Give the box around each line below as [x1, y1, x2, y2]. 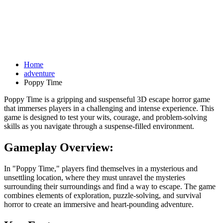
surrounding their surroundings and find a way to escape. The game [4, 182, 216, 191]
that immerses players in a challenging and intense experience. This [4, 104, 214, 112]
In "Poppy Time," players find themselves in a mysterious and [4, 164, 198, 173]
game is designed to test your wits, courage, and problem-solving [4, 112, 207, 121]
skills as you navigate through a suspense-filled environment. [4, 121, 194, 130]
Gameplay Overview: [4, 140, 113, 154]
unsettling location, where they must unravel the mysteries [4, 173, 185, 182]
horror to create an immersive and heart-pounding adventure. [4, 200, 194, 209]
